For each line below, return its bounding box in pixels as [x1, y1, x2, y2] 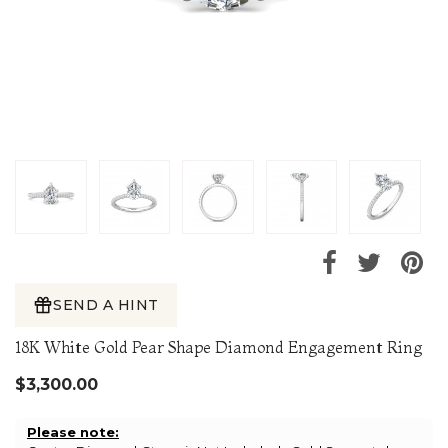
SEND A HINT [53, 296, 159, 315]
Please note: [27, 424, 119, 441]
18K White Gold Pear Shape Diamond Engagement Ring [15, 337, 422, 358]
